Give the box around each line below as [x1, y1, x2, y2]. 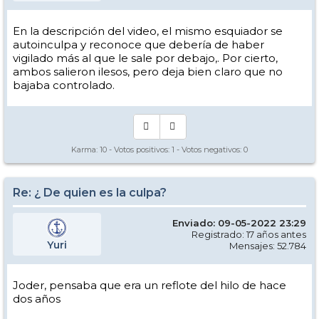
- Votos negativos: [174, 145, 244, 155]
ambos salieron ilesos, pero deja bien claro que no [13, 65, 283, 79]
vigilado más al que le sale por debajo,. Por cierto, [13, 51, 278, 66]
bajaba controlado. [13, 78, 115, 93]
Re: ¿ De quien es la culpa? [13, 186, 167, 200]
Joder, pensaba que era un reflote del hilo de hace [13, 278, 286, 293]
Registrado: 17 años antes [192, 229, 306, 241]
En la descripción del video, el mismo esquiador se [13, 24, 283, 38]
